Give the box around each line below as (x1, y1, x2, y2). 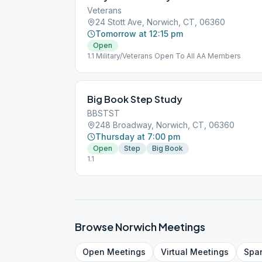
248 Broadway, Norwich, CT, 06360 (95, 120, 235, 130)
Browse (75, 220, 115, 233)
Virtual (161, 247, 188, 257)
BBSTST (87, 108, 120, 118)
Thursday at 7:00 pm (95, 132, 180, 142)
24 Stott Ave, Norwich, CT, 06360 (95, 17, 225, 27)
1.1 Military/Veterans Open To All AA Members (87, 51, 241, 60)
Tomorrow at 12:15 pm (95, 29, 183, 39)
